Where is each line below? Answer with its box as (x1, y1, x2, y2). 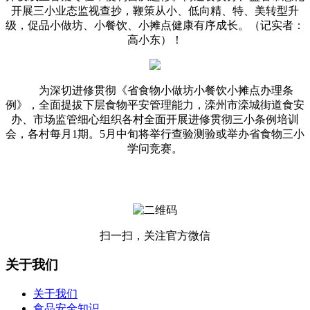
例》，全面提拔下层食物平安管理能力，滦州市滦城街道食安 (6, 98, 304, 111)
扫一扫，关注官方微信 (100, 229, 210, 241)
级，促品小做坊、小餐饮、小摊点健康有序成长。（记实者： (6, 19, 304, 31)
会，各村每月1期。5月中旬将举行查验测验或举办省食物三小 (6, 127, 304, 140)
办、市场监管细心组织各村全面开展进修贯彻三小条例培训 (11, 113, 299, 125)
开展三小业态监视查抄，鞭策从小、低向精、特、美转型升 (11, 4, 299, 17)
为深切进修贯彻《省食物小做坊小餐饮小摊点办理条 (17, 84, 293, 96)
